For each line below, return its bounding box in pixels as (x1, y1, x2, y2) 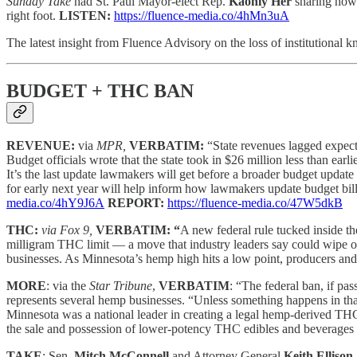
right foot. (6, 8, 59, 22)
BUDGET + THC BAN (6, 80, 194, 101)
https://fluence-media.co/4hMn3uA (114, 8, 289, 22)
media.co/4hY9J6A (6, 196, 104, 210)
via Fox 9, (41, 223, 92, 237)
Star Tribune (89, 279, 152, 293)
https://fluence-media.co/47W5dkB (167, 196, 343, 210)
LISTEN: (59, 8, 114, 22)
